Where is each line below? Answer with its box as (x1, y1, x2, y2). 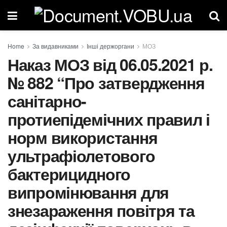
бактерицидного (8, 162, 131, 185)
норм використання (8, 126, 158, 149)
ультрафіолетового (8, 144, 155, 167)
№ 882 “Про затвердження (8, 71, 205, 94)
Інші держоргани (87, 42, 134, 50)
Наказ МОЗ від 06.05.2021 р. (8, 53, 213, 76)
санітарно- (8, 89, 87, 112)
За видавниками (32, 42, 79, 50)
